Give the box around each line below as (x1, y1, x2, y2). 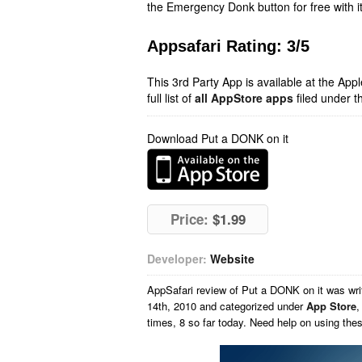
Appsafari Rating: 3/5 (147, 37, 309, 55)
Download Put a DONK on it (147, 130, 288, 146)
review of (196, 282, 242, 297)
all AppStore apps (195, 90, 293, 106)
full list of (147, 90, 195, 106)
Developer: (147, 250, 207, 267)
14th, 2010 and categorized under (147, 298, 306, 314)
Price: (170, 209, 208, 229)
